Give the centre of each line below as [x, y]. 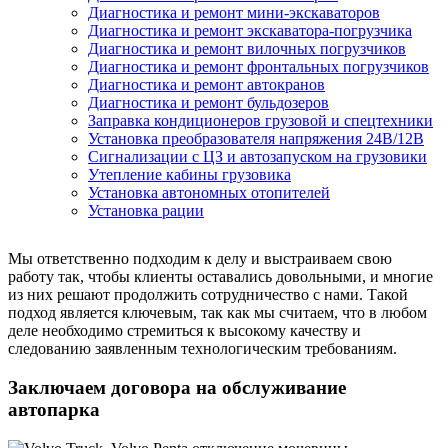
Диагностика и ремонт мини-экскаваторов [234, 13]
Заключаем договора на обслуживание [177, 388]
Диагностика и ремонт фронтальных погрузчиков [258, 67]
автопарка [54, 410]
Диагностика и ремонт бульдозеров [208, 103]
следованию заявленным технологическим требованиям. [202, 349]
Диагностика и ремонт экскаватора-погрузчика [250, 31]
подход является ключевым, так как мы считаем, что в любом [217, 313]
